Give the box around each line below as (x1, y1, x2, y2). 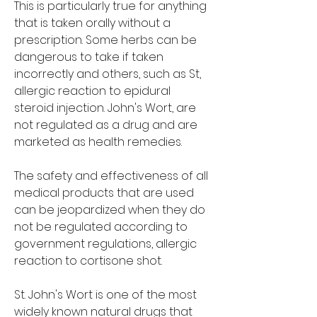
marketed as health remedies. (14, 133, 182, 150)
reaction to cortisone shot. (14, 252, 162, 269)
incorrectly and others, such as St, (14, 65, 201, 82)
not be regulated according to (14, 218, 188, 235)
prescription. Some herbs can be (14, 31, 197, 48)
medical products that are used (14, 184, 194, 201)
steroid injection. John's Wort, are (14, 99, 196, 116)
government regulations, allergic (14, 235, 197, 252)
